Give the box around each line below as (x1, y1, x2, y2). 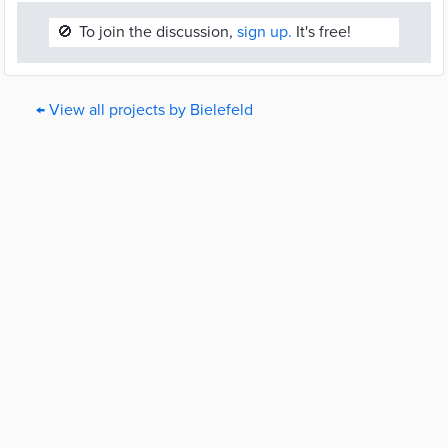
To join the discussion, (79, 22, 237, 42)
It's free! (292, 22, 351, 42)
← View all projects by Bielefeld (36, 100, 253, 120)
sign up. (237, 22, 292, 42)
